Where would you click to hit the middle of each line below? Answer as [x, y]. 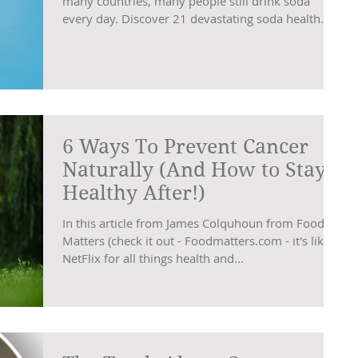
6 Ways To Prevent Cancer [185, 147]
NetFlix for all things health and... [153, 259]
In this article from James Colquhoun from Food [193, 223]
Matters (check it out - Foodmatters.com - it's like [196, 241]
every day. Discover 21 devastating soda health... [196, 18]
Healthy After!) [134, 193]
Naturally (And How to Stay [194, 170]
